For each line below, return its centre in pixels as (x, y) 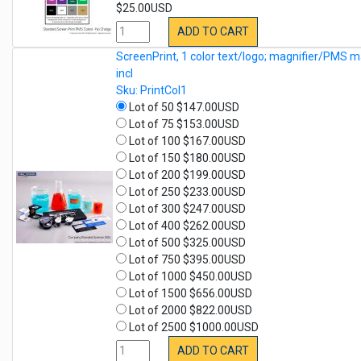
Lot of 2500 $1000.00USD (193, 328)
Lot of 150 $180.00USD (186, 158)
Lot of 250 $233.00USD (186, 192)
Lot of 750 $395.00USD (186, 260)
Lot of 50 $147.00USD (183, 108)
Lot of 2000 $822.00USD (189, 311)
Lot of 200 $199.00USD (186, 175)
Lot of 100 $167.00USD (186, 141)
